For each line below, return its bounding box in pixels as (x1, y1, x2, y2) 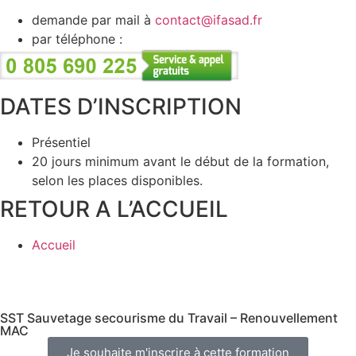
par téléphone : (32, 30, 126, 47)
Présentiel (32, 134, 91, 151)
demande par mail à (32, 11, 155, 28)
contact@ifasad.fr (155, 11, 262, 28)
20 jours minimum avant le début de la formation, (32, 153, 329, 170)
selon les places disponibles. (32, 172, 203, 189)
